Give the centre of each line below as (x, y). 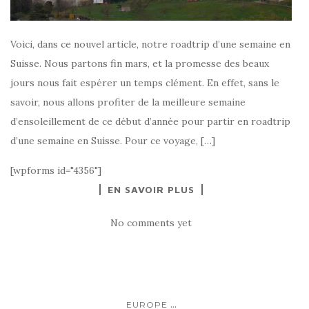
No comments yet (151, 223)
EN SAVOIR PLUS (151, 189)
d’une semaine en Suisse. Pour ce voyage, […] (113, 141)
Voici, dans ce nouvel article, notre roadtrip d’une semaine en (150, 44)
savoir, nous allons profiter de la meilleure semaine (128, 102)
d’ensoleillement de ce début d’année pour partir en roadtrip (150, 121)
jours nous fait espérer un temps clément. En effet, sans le (145, 83)
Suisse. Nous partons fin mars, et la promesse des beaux (140, 63)
